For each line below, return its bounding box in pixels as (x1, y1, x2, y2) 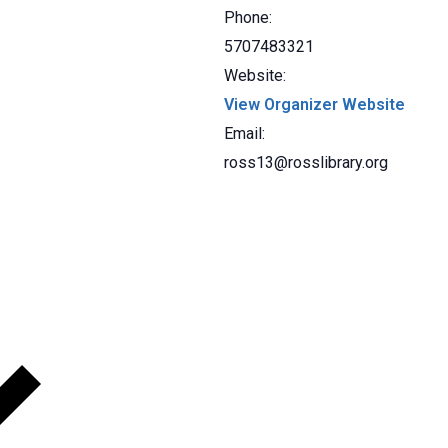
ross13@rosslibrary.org (224, 153, 388, 173)
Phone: (224, 8, 272, 28)
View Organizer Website (224, 95, 405, 115)
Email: (224, 124, 265, 144)
